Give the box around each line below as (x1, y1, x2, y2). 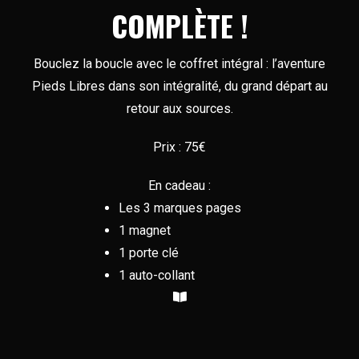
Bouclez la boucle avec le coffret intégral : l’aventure (34, 56, 325, 72)
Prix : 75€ (153, 139, 206, 155)
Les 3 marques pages (118, 200, 241, 216)
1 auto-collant (118, 268, 195, 284)
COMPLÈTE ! (111, 4, 248, 47)
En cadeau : (148, 178, 211, 194)
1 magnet (118, 223, 171, 239)
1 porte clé (118, 245, 179, 261)
